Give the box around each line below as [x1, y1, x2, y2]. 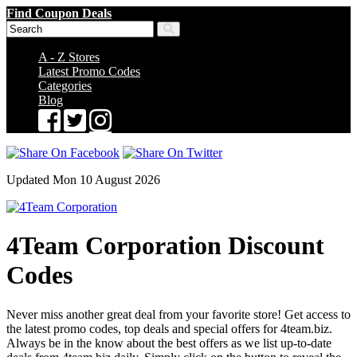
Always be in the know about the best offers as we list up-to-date [6, 335, 331, 350]
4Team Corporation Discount [6, 231, 324, 261]
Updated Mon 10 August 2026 [6, 173, 160, 186]
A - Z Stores [38, 50, 100, 64]
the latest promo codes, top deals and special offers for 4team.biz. [6, 321, 332, 335]
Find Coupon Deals [6, 6, 112, 20]
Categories [38, 79, 92, 92]
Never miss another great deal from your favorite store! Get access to [6, 307, 351, 321]
